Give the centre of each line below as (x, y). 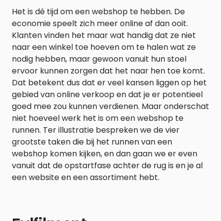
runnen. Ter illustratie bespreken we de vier (96, 130)
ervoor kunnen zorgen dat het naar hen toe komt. (108, 71)
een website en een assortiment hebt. (86, 177)
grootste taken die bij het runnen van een (92, 142)
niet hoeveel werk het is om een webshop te (98, 118)
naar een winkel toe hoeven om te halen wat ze (104, 47)
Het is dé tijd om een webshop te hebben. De (98, 12)
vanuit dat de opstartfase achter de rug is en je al (107, 166)
